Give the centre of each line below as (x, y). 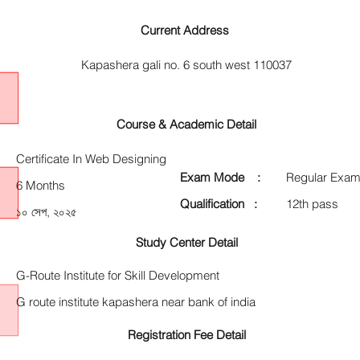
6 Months (41, 185)
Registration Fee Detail (186, 335)
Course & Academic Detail (186, 124)
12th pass (312, 204)
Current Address (186, 30)
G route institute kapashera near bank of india (136, 302)
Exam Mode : (220, 177)
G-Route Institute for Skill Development (118, 275)
